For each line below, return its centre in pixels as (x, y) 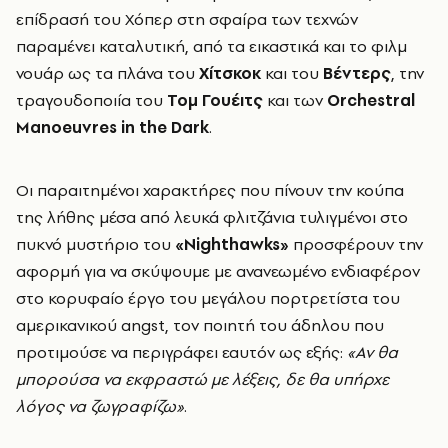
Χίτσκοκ (230, 73)
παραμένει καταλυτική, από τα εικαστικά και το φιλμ (211, 46)
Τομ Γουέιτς (215, 100)
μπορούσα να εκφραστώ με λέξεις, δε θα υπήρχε (202, 379)
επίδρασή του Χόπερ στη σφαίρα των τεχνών (187, 19)
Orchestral (371, 100)
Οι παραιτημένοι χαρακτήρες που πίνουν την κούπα (210, 190)
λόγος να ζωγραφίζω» (100, 406)
